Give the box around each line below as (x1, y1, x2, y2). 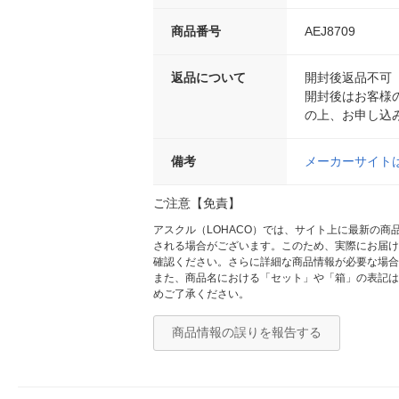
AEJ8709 (305, 23, 355, 38)
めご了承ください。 (153, 287, 249, 300)
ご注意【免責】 (153, 195, 240, 210)
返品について (171, 69, 246, 85)
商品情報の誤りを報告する (172, 324, 322, 339)
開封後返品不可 (305, 69, 392, 85)
